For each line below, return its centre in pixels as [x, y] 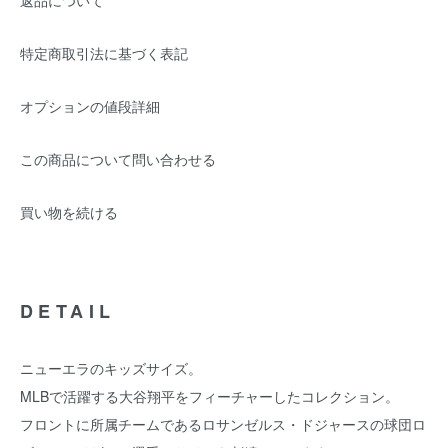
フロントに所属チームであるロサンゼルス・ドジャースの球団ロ [223, 424]
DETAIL [68, 311]
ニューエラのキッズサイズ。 [111, 368]
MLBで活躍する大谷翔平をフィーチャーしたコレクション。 [209, 396]
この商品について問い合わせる [118, 159]
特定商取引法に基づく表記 [104, 53]
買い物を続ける [69, 212]
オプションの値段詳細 [90, 106]
